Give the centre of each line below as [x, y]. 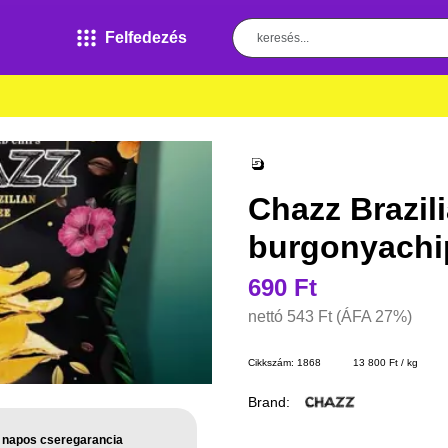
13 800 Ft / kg [385, 363]
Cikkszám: [272, 363]
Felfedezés [145, 37]
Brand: [269, 401]
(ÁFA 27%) [374, 317]
